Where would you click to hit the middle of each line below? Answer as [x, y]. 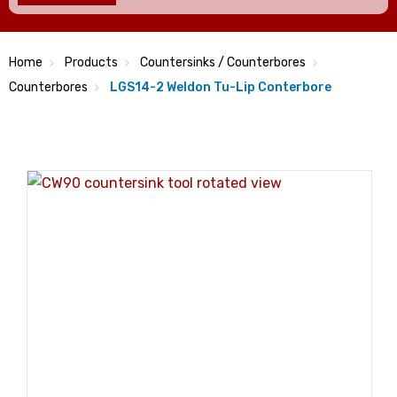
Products [91, 62]
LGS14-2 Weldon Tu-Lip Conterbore [221, 87]
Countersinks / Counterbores [223, 62]
